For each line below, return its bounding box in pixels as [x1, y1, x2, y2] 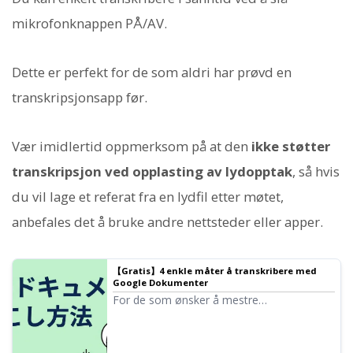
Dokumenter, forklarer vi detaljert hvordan [113, 321, 329, 337]
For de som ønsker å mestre [113, 292, 258, 307]
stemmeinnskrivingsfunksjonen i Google [113, 307, 316, 322]
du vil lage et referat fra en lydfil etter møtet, [12, 188, 284, 206]
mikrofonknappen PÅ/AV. [12, 13, 167, 32]
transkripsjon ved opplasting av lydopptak [12, 162, 292, 181]
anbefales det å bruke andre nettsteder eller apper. [12, 213, 323, 232]
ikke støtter [251, 137, 330, 156]
